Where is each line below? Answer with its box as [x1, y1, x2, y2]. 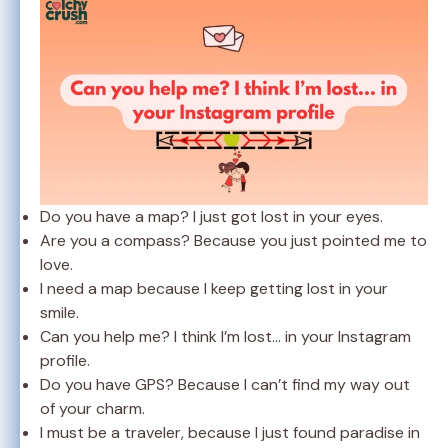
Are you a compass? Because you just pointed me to [40, 229, 427, 251]
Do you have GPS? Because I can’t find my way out [40, 373, 410, 395]
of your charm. [40, 397, 145, 419]
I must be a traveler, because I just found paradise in [40, 421, 420, 443]
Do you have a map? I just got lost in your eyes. [40, 205, 383, 227]
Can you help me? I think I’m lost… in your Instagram [40, 325, 411, 347]
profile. [40, 349, 90, 371]
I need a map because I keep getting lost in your [40, 277, 388, 299]
